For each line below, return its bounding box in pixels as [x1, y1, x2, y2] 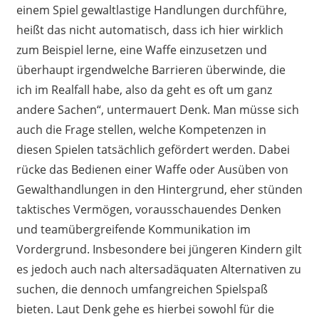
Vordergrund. [16, 241, 90, 257]
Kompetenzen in [178, 121, 266, 137]
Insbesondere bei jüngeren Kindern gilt [89, 241, 302, 257]
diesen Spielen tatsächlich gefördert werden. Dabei [16, 141, 290, 157]
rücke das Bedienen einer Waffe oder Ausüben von [16, 161, 288, 177]
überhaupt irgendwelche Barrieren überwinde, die [16, 61, 286, 78]
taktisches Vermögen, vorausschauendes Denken [16, 201, 281, 217]
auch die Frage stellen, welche [16, 121, 179, 137]
